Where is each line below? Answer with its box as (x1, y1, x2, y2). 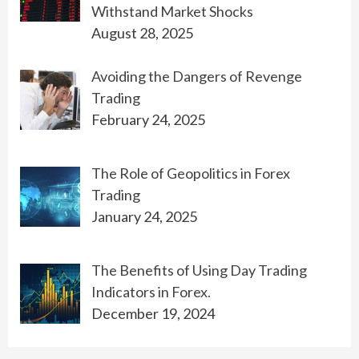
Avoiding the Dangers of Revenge (91, 67, 302, 85)
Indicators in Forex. (91, 282, 211, 301)
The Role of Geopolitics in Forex (91, 163, 290, 182)
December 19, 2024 (91, 304, 215, 322)
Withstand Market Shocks (91, 2, 253, 20)
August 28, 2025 (91, 23, 193, 42)
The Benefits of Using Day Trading (91, 260, 307, 279)
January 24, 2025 (91, 207, 197, 225)
